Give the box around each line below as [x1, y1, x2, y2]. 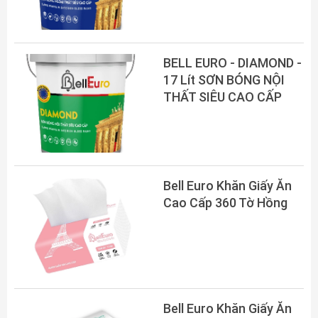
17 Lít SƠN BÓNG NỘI [163, 72, 285, 87]
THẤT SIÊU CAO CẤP [163, 89, 282, 104]
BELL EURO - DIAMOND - [163, 55, 302, 70]
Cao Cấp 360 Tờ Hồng [163, 194, 287, 210]
